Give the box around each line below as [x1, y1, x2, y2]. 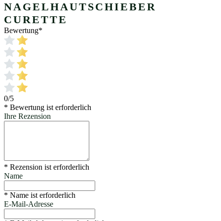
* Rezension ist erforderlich [4, 162, 89, 171]
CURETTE [4, 13, 68, 26]
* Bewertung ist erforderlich [4, 103, 91, 111]
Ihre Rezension [4, 111, 51, 120]
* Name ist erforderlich [4, 190, 75, 199]
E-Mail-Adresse [4, 199, 53, 208]
